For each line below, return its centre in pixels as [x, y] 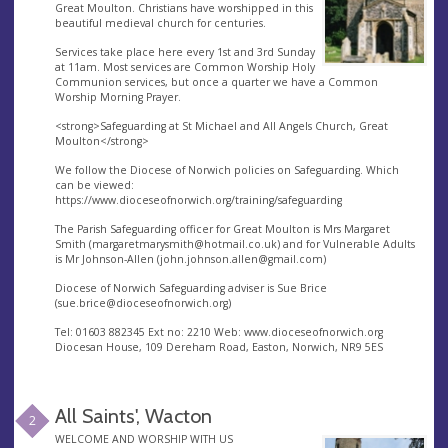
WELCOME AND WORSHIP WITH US [143, 438]
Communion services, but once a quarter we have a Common [216, 82]
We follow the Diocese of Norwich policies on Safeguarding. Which [226, 170]
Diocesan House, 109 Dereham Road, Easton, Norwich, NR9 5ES [218, 347]
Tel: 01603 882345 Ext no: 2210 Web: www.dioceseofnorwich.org [218, 332]
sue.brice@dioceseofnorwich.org [142, 303]
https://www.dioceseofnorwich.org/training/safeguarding [198, 200]
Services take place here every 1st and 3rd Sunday [184, 52]
